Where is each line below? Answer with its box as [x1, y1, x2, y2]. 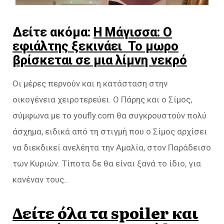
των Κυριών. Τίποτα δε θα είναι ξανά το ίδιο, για [12, 158, 201, 169]
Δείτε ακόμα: [12, 24, 93, 40]
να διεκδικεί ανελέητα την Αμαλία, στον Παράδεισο [12, 142, 211, 153]
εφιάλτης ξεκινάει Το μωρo [12, 38, 178, 54]
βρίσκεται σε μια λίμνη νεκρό [12, 52, 187, 68]
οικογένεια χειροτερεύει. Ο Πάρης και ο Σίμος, [12, 94, 192, 105]
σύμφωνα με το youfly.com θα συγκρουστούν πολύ [12, 110, 206, 121]
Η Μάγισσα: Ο [93, 24, 172, 40]
